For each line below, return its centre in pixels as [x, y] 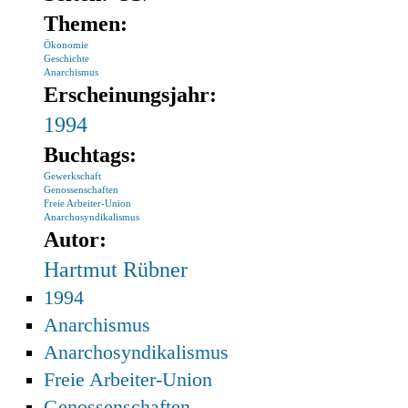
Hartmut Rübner [116, 269]
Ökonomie [66, 45]
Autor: [78, 239]
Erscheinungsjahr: [133, 94]
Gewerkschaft [73, 176]
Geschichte [67, 58]
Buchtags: [93, 154]
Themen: [89, 23]
